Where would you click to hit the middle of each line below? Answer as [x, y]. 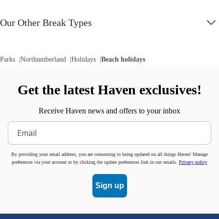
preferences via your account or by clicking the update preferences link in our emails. [95, 162]
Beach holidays [123, 60]
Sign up [109, 186]
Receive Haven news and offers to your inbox [109, 111]
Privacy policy [193, 162]
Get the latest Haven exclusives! [109, 90]
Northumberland [43, 60]
